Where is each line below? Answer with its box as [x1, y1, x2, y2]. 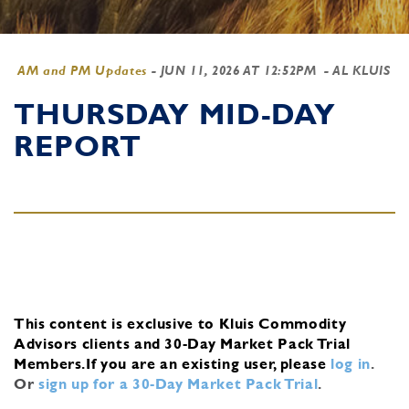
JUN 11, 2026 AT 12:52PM [160, 63, 317, 78]
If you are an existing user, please [86, 354, 327, 372]
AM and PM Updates [17, 63, 147, 78]
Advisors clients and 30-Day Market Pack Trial [14, 334, 351, 352]
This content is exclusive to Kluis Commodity [14, 314, 347, 332]
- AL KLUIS [320, 63, 391, 78]
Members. [14, 354, 87, 372]
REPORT [14, 129, 142, 163]
